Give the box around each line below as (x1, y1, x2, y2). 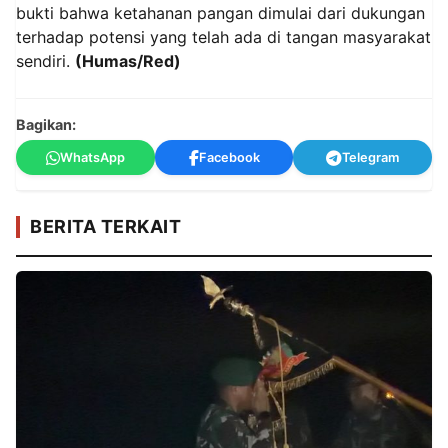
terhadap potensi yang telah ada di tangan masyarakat (16, 27, 431, 48)
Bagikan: (16, 116, 76, 134)
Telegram (342, 150, 400, 166)
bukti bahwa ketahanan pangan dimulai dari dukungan (16, 3, 425, 24)
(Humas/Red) (75, 51, 181, 72)
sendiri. (16, 51, 75, 72)
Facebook (198, 150, 260, 166)
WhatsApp (59, 150, 125, 166)
